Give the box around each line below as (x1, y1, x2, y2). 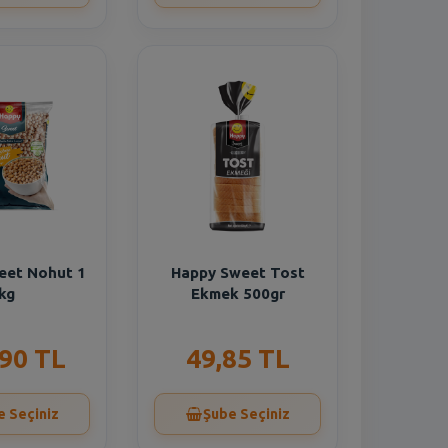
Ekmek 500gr (190, 285, 285, 302)
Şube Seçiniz (202, 406, 290, 422)
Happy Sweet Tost (170, 264, 305, 281)
